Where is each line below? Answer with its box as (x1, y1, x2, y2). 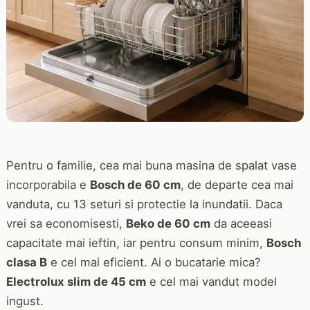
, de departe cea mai (180, 177, 293, 192)
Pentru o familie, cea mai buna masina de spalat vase (6, 158, 297, 172)
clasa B (6, 255, 47, 269)
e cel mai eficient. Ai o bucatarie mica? (46, 255, 261, 269)
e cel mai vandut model (145, 274, 277, 289)
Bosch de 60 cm (89, 177, 181, 192)
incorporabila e (6, 177, 90, 192)
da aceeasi (210, 216, 272, 230)
